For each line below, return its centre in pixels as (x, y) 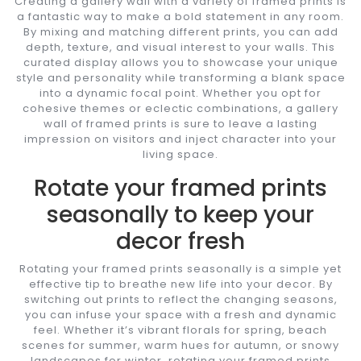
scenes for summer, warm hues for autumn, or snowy (180, 345)
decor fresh (180, 241)
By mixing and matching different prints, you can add (180, 31)
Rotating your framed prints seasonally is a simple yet (180, 268)
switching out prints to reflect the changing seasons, (180, 299)
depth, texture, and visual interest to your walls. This (180, 47)
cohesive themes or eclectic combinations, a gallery (180, 108)
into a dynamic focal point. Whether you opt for (180, 93)
